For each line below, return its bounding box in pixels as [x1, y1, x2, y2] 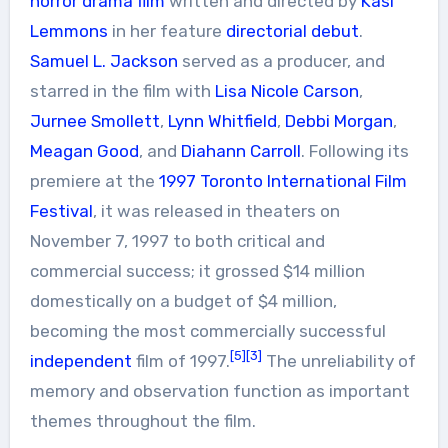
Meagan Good [29, 140, 139, 161]
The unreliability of [261, 350, 416, 371]
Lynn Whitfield [167, 110, 277, 131]
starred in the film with [29, 80, 215, 101]
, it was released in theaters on [92, 200, 340, 221]
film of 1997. [131, 350, 230, 371]
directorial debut [225, 20, 359, 41]
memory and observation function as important [29, 380, 410, 401]
